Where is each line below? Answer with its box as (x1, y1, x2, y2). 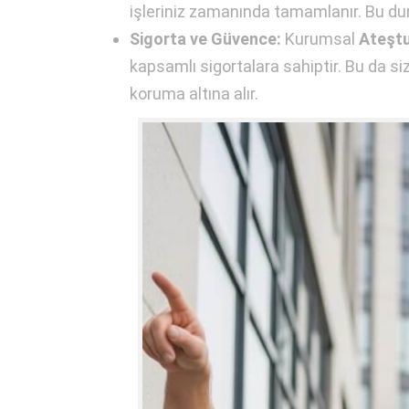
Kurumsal (281, 28, 359, 48)
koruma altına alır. (130, 83, 258, 103)
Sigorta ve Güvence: (130, 28, 281, 48)
